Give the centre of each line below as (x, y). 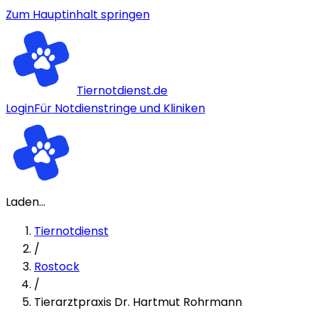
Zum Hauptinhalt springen (78, 15)
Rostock (57, 267)
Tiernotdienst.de (122, 91)
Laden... (26, 202)
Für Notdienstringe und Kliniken (120, 108)
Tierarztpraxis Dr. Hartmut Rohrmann (138, 302)
